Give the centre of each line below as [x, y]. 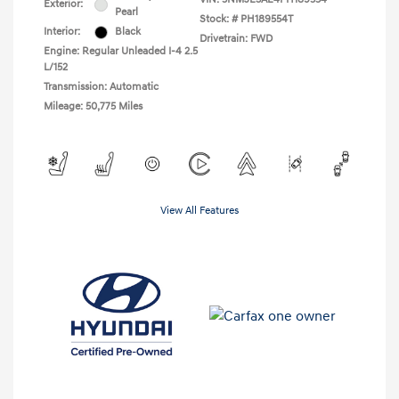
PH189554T [267, 20]
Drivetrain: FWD [236, 39]
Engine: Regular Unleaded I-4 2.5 [121, 52]
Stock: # [219, 20]
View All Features [199, 211]
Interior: [62, 32]
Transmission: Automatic [101, 87]
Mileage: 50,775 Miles [93, 107]
